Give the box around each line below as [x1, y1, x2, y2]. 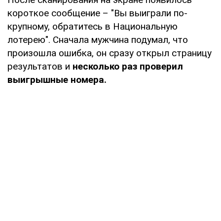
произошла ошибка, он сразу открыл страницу [7, 47, 212, 59]
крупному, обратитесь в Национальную [7, 20, 178, 32]
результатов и [7, 60, 73, 72]
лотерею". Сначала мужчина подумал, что [7, 34, 188, 45]
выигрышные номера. [7, 74, 107, 85]
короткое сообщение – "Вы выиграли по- [7, 7, 187, 19]
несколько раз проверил [73, 60, 183, 72]
